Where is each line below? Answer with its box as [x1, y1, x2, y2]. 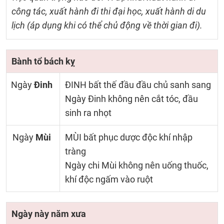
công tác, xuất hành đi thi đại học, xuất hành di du [11, 6, 206, 16]
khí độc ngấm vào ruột [64, 174, 153, 184]
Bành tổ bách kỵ [11, 56, 75, 66]
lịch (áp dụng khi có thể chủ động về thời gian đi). [11, 20, 202, 30]
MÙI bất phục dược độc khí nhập [64, 132, 192, 142]
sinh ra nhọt [64, 107, 111, 118]
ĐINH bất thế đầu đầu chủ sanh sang [64, 79, 211, 90]
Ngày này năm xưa [11, 208, 86, 219]
